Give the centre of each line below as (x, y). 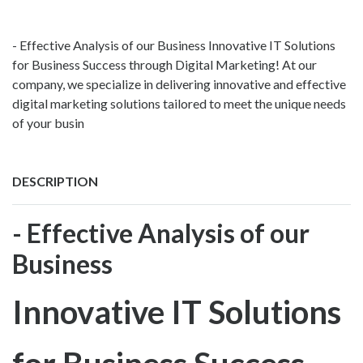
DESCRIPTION (55, 181)
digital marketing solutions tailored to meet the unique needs (179, 103)
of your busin (48, 122)
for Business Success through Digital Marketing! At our (164, 64)
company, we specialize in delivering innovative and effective (179, 83)
